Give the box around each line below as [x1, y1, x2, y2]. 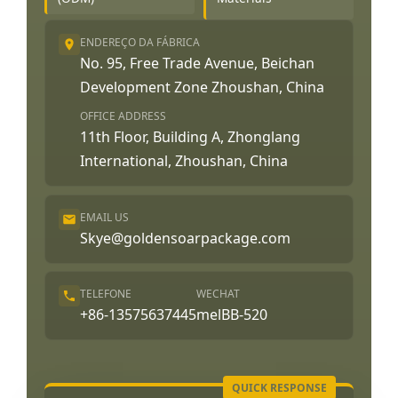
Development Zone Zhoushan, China [80, 77, 324, 98]
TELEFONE [80, 286, 131, 302]
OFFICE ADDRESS [80, 108, 166, 124]
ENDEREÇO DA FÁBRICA [80, 35, 200, 51]
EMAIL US [80, 209, 129, 225]
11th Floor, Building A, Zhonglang [80, 127, 300, 147]
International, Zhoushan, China [80, 151, 288, 171]
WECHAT [196, 286, 240, 302]
